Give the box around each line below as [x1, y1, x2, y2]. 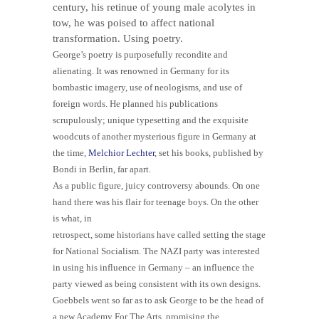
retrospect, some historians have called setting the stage [53, 229, 266, 240]
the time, [53, 147, 88, 158]
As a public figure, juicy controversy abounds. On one [53, 179, 260, 191]
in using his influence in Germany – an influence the [53, 261, 254, 273]
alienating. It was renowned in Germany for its [53, 65, 229, 76]
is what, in [53, 212, 92, 224]
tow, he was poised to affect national [53, 16, 214, 28]
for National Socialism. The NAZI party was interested [53, 245, 260, 256]
